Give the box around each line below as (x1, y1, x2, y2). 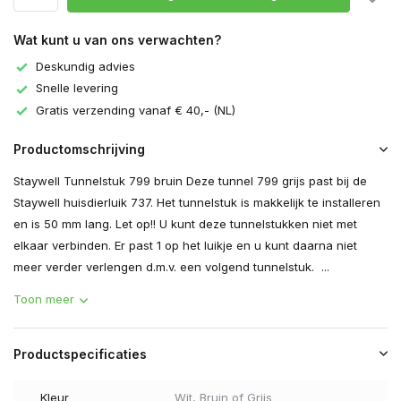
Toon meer (13, 292, 74, 307)
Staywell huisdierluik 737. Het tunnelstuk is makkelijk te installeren (13, 195, 380, 210)
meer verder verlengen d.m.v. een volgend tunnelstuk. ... (13, 260, 329, 275)
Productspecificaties (13, 346, 147, 363)
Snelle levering (36, 81, 118, 96)
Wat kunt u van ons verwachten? (13, 32, 221, 47)
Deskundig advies (36, 59, 135, 73)
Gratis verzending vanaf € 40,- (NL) (36, 102, 235, 117)
